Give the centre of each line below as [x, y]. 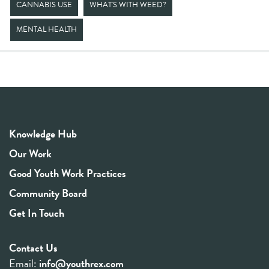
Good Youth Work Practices [68, 173]
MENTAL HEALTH [47, 29]
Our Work [30, 153]
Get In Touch [37, 213]
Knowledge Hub [43, 134]
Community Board [48, 193]
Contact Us [33, 248]
